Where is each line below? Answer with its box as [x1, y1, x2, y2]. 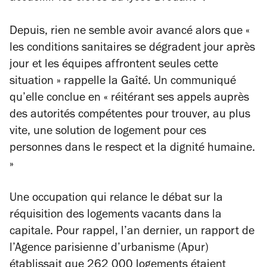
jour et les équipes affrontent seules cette [10, 60, 218, 72]
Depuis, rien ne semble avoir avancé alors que [10, 26, 246, 39]
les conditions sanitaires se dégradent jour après [10, 43, 255, 55]
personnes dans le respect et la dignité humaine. [10, 143, 255, 156]
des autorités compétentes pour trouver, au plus [10, 110, 250, 122]
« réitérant [104, 93, 157, 105]
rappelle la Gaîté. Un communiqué [64, 76, 236, 89]
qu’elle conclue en [10, 93, 104, 105]
